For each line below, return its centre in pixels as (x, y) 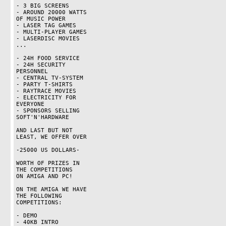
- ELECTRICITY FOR (46, 98)
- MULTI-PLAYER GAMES (51, 32)
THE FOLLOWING (39, 196)
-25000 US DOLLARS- (48, 150)
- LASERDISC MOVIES (48, 39)
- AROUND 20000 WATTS (51, 12)
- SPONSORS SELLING (48, 111)
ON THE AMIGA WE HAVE (51, 189)
